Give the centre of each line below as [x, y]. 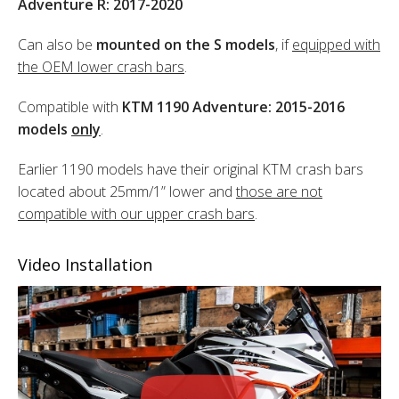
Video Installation [85, 265]
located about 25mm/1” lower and [127, 192]
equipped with [336, 45]
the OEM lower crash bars [101, 67]
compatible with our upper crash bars [136, 214]
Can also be [57, 45]
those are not [279, 192]
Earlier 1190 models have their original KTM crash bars [191, 170]
